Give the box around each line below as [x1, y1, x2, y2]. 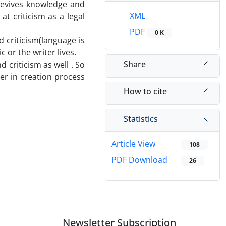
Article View [111, 138, 155, 150]
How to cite [124, 85, 167, 97]
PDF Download [111, 154, 167, 166]
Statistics [124, 112, 158, 124]
